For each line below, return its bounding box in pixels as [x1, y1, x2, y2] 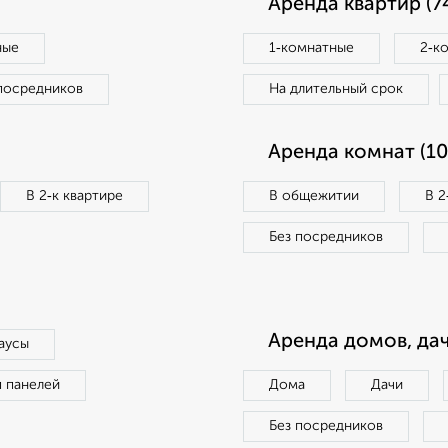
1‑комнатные [269, 41, 354, 55]
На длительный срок [269, 82, 403, 96]
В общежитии [269, 189, 359, 203]
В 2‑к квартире [26, 189, 123, 203]
